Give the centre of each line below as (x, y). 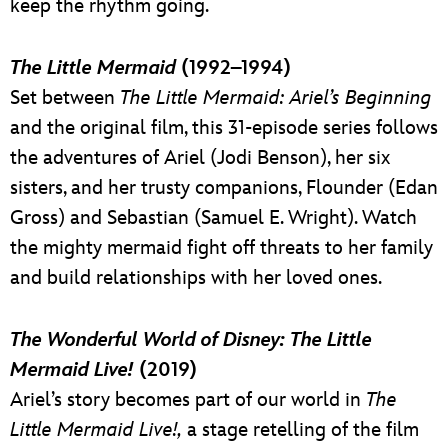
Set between (65, 97)
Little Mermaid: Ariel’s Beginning (291, 97)
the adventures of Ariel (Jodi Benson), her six (200, 157)
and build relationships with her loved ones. (196, 277)
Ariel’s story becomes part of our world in (188, 399)
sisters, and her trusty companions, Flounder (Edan (224, 187)
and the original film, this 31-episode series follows (224, 127)
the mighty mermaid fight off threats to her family (221, 247)
